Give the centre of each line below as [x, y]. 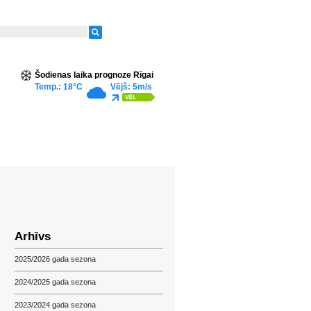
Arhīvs [33, 236]
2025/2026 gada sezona [55, 259]
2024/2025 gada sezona [55, 282]
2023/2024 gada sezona [55, 305]
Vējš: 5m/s [131, 87]
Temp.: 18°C [59, 87]
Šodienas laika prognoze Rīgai [94, 75]
